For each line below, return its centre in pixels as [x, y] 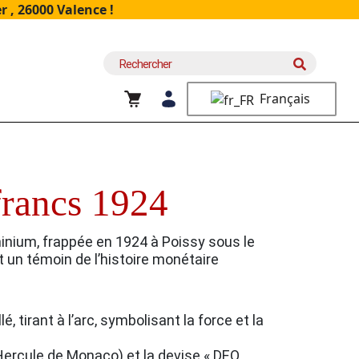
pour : [120, 83]
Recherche [137, 61]
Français [283, 99]
